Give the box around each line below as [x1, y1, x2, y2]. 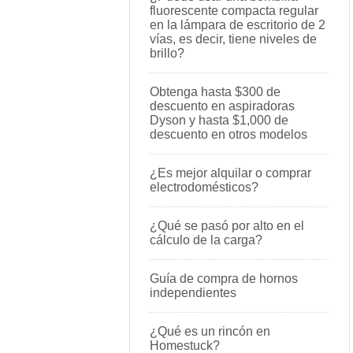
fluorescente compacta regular [150, 4, 318, 17]
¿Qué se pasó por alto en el [150, 219, 304, 232]
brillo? [150, 46, 184, 60]
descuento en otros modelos [150, 128, 307, 141]
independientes [150, 286, 236, 299]
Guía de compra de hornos [150, 272, 298, 285]
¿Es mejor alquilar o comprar [150, 166, 311, 180]
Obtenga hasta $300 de [150, 85, 281, 98]
